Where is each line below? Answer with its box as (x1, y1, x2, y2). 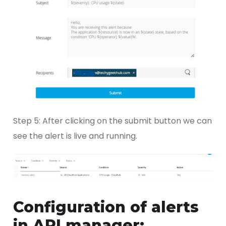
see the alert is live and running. (13, 130, 137, 142)
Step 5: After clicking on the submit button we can (13, 115, 212, 127)
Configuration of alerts (13, 197, 199, 216)
